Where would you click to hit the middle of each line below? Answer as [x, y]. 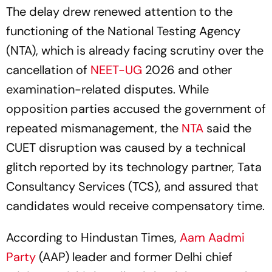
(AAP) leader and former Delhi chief [134, 257]
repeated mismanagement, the [94, 128]
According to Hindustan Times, [93, 237]
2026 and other [187, 70]
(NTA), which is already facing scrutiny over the [135, 50]
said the [227, 128]
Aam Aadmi [212, 237]
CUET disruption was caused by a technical [126, 148]
